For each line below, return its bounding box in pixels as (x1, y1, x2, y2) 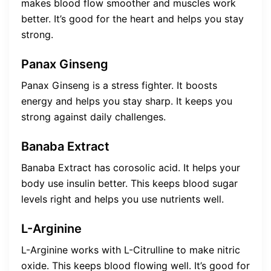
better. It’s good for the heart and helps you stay (21, 12, 244, 25)
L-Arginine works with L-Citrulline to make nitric (21, 243, 240, 256)
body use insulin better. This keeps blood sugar (21, 177, 238, 189)
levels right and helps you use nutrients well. (21, 192, 224, 205)
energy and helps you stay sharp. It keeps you (21, 94, 232, 107)
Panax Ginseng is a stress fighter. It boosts (21, 79, 217, 91)
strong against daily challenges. (21, 110, 166, 123)
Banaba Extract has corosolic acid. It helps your (21, 161, 240, 174)
